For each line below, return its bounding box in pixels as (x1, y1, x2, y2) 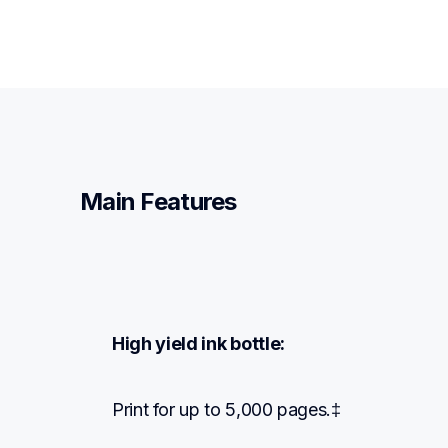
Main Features (80, 187, 237, 217)
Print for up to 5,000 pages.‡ (112, 399, 341, 421)
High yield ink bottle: (112, 333, 285, 355)
